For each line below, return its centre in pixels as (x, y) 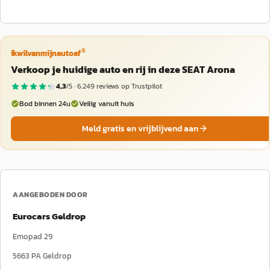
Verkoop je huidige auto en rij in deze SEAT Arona (123, 69)
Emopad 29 (33, 237)
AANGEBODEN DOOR (50, 195)
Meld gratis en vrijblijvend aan (140, 128)
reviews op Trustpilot (128, 86)
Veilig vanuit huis (106, 103)
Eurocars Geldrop (49, 216)
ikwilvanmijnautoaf (46, 53)
